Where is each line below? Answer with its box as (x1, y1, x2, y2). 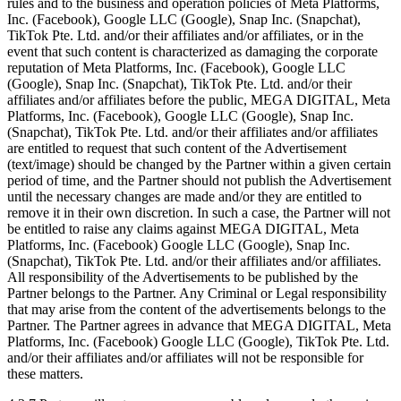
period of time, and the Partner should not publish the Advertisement (7, 172, 391, 188)
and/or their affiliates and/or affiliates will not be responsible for (7, 349, 363, 365)
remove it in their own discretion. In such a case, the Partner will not (7, 204, 390, 220)
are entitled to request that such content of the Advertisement (7, 140, 346, 156)
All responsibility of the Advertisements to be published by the (7, 269, 358, 285)
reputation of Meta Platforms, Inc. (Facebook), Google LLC (7, 59, 346, 75)
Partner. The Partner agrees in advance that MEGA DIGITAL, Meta (7, 317, 391, 333)
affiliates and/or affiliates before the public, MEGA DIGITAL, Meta (7, 91, 390, 107)
